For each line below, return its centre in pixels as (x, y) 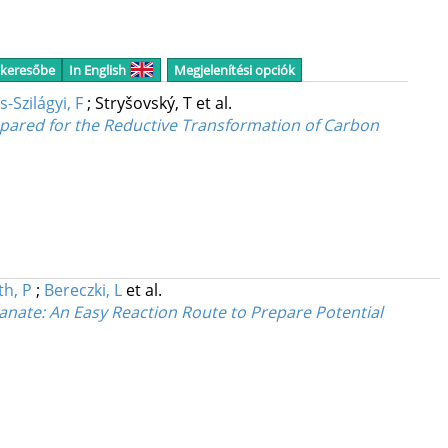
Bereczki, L (82, 290)
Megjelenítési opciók (234, 70)
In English (97, 70)
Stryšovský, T (145, 103)
